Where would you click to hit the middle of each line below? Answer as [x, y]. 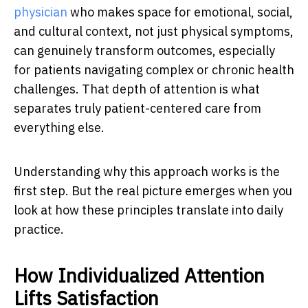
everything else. [59, 127]
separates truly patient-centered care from [137, 108]
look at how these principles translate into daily [148, 210]
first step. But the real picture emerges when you [153, 190]
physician [41, 12]
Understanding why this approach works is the [147, 171]
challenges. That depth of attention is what [137, 89]
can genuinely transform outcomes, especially [144, 50]
